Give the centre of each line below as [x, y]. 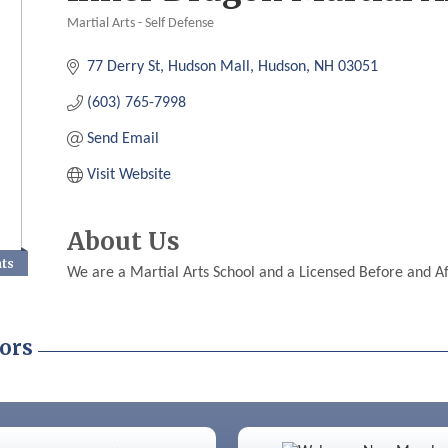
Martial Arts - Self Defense [141, 24]
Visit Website [129, 175]
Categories [124, 40]
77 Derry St [124, 67]
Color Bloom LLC [322, 428]
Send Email [123, 139]
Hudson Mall [209, 67]
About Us [124, 242]
